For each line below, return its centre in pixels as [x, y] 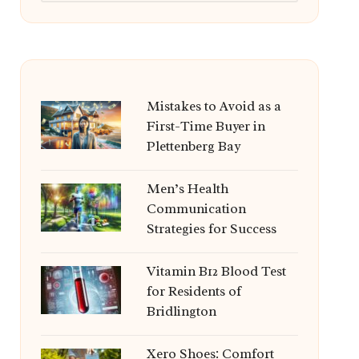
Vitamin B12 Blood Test [216, 271]
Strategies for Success [211, 229]
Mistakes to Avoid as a [214, 106]
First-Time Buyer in [206, 126]
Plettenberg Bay [193, 146]
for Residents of [194, 291]
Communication [196, 209]
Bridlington [181, 311]
